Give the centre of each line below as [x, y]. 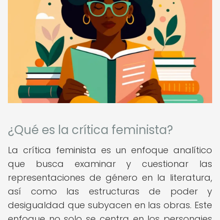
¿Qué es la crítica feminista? [90, 130]
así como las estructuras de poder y [110, 191]
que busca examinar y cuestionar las [110, 164]
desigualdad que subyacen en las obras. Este [110, 205]
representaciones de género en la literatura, [110, 178]
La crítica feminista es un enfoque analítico [110, 150]
